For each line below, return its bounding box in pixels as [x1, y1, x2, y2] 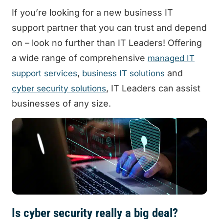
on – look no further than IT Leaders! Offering [12, 37, 202, 48]
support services [12, 68, 77, 78]
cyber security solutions [12, 83, 106, 93]
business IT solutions [82, 68, 167, 78]
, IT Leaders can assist [106, 83, 200, 93]
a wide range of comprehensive [12, 52, 148, 63]
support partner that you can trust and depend [12, 22, 207, 33]
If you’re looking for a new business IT [12, 7, 173, 18]
